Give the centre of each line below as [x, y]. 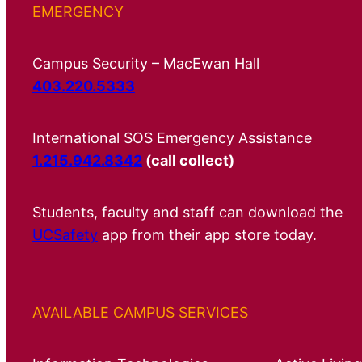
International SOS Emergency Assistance [172, 137]
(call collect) [188, 160]
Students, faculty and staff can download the [187, 212]
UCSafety [65, 234]
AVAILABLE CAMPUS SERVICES [140, 312]
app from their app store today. [207, 234]
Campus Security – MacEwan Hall [146, 63]
